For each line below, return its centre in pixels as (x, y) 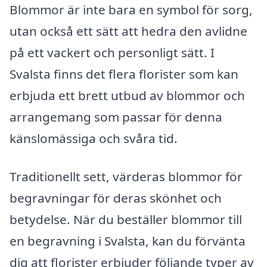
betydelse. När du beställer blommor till (126, 219)
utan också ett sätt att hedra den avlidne (128, 31)
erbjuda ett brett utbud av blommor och (127, 95)
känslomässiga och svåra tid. (94, 138)
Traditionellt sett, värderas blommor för (126, 176)
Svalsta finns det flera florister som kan (124, 74)
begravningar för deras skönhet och (116, 198)
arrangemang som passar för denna (116, 117)
